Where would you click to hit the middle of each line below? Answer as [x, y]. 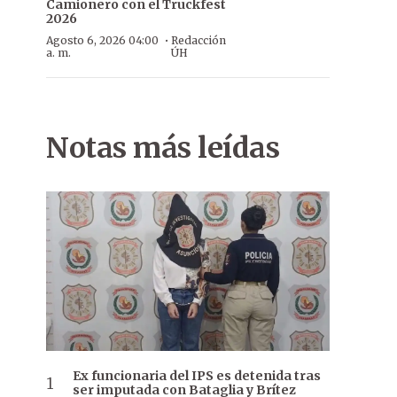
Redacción [198, 40]
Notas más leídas [163, 148]
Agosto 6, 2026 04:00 [102, 40]
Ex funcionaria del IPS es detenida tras [197, 376]
